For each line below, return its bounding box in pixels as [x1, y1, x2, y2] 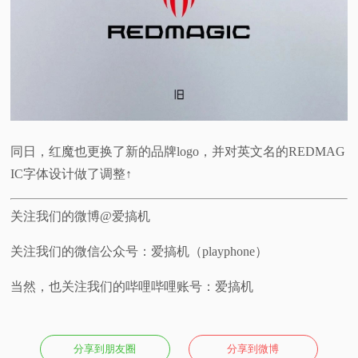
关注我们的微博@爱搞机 [10, 209, 151, 224]
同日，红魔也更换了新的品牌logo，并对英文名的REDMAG [10, 145, 346, 159]
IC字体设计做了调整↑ [10, 167, 133, 181]
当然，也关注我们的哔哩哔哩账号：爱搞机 [10, 280, 254, 294]
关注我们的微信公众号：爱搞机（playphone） [10, 245, 268, 259]
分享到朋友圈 [74, 343, 137, 356]
